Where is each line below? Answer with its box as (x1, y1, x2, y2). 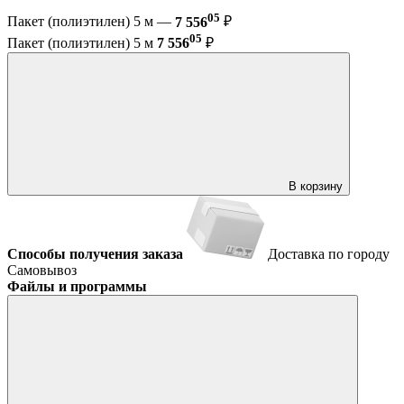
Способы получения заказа (7, 245, 183, 262)
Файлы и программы (7, 278, 147, 294)
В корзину (289, 179, 343, 193)
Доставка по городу (268, 245, 390, 262)
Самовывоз (7, 262, 77, 278)
